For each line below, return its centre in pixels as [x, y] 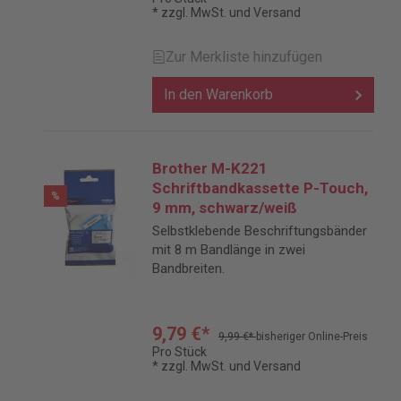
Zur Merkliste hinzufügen [244, 57]
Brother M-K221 [210, 168]
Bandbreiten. [188, 269]
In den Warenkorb [218, 94]
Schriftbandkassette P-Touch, [260, 188]
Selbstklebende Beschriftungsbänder [260, 231]
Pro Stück [179, 352]
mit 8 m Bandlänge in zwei [229, 250]
